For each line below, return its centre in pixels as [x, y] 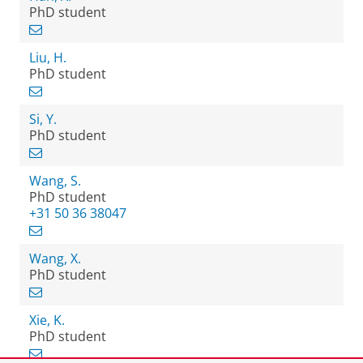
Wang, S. [55, 181]
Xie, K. [47, 320]
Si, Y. [43, 119]
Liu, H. [48, 58]
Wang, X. [55, 258]
